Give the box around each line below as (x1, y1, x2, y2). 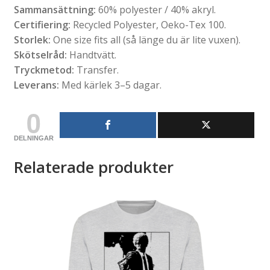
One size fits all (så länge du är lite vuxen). (50, 33, 240, 46)
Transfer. (74, 63, 119, 77)
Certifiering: (13, 17, 71, 31)
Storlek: (13, 33, 51, 46)
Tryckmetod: (13, 63, 74, 77)
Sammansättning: (13, 2, 96, 16)
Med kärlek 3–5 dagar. (58, 78, 162, 92)
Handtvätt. (66, 48, 116, 61)
